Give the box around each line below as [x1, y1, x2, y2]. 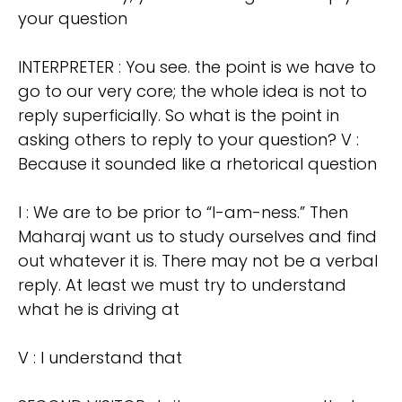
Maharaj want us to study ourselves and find [18, 225, 377, 249]
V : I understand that [18, 346, 182, 370]
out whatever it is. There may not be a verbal [18, 249, 378, 273]
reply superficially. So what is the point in [18, 104, 339, 127]
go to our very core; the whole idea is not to [18, 80, 367, 103]
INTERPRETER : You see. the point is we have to [18, 56, 376, 79]
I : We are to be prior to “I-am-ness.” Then [18, 201, 348, 224]
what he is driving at [18, 298, 179, 321]
